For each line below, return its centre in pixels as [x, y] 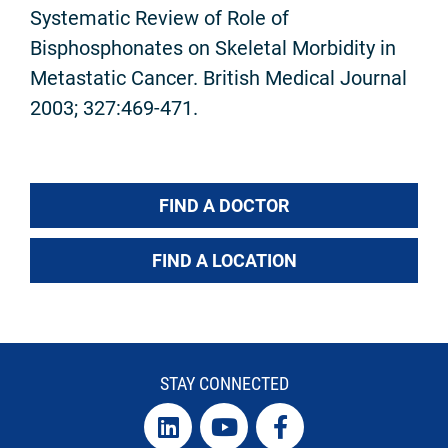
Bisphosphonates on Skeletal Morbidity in [213, 47]
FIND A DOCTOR [224, 205]
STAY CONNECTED [224, 383]
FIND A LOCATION [224, 260]
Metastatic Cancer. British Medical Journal [218, 77]
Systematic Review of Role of [159, 17]
